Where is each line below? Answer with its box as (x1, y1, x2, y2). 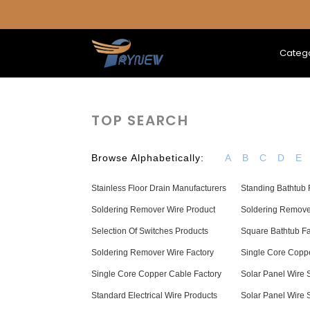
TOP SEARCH (91, 111, 189, 130)
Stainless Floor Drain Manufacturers (91, 183, 226, 193)
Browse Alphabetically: (91, 152, 204, 163)
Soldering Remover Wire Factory (91, 248, 214, 257)
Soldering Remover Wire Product (91, 205, 215, 215)
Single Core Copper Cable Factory (91, 269, 221, 279)
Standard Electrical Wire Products (91, 291, 217, 300)
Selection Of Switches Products (91, 226, 208, 236)
